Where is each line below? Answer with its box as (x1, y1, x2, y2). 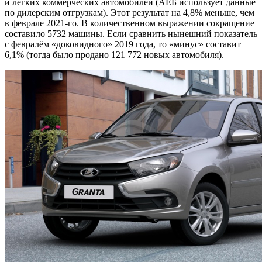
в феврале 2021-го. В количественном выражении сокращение (5, 18, 254, 29)
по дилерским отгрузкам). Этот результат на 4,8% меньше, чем (5, 8, 254, 18)
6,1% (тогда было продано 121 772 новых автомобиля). (5, 50, 224, 60)
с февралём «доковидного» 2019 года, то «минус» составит (5, 39, 241, 50)
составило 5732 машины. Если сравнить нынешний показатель (5, 29, 257, 39)
